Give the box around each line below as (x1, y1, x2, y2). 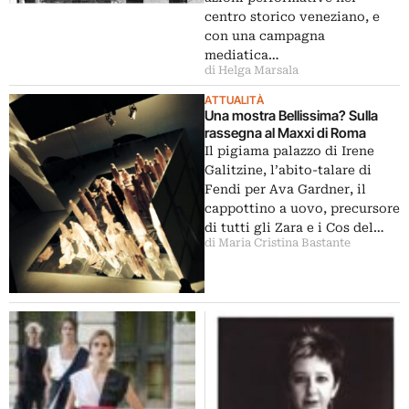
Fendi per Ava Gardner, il (204, 182, 366, 197)
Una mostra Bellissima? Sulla (204, 107, 378, 125)
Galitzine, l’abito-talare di (204, 163, 372, 178)
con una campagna (204, 28, 325, 44)
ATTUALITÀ (204, 93, 264, 108)
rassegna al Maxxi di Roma (204, 124, 366, 142)
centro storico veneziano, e (204, 9, 380, 25)
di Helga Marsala (204, 64, 299, 78)
